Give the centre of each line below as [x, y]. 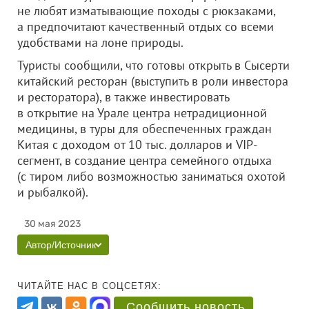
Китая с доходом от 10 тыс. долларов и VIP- [137, 144]
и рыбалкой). [73, 192]
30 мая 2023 [52, 224]
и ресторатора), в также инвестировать [123, 97]
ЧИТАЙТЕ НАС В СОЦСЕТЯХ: [89, 286]
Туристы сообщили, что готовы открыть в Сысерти [153, 65]
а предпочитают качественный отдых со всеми [146, 27]
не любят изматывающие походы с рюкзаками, [146, 11]
